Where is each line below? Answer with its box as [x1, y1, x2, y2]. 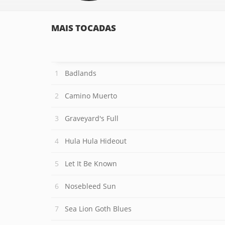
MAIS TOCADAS [51, 22, 116, 34]
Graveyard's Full [65, 114, 119, 123]
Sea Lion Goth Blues [65, 204, 132, 213]
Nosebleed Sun [65, 181, 116, 191]
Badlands [65, 68, 96, 78]
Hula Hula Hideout [65, 136, 127, 146]
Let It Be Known [65, 159, 117, 168]
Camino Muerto [65, 91, 117, 100]
